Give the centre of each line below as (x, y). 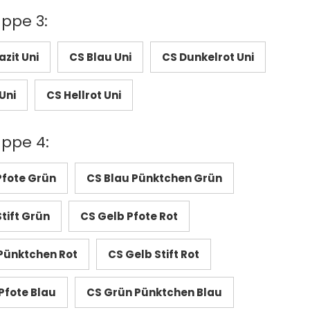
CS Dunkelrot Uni (208, 57)
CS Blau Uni (100, 57)
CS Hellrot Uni (83, 95)
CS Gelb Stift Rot (153, 254)
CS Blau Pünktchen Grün (154, 178)
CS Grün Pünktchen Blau (154, 292)
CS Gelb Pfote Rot (129, 216)
